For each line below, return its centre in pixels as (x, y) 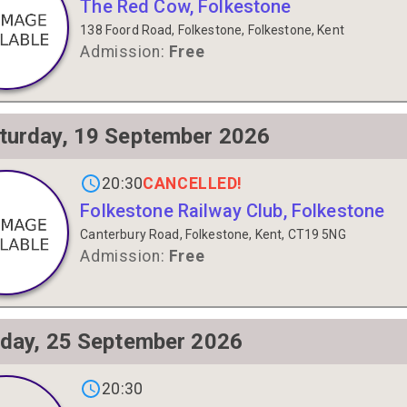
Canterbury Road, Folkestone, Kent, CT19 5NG (213, 235)
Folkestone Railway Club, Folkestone (233, 211)
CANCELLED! (193, 183)
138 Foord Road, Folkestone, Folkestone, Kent (212, 30)
